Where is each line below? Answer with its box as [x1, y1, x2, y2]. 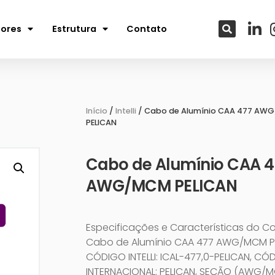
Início [85, 106, 107, 116]
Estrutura [52, 23, 96, 36]
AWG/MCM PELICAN [85, 174, 238, 197]
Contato [126, 23, 167, 36]
